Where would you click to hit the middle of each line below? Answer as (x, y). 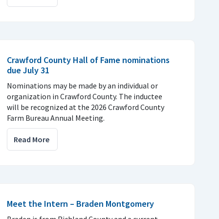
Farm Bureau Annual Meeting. (56, 118)
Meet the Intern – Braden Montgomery (80, 203)
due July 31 (28, 70)
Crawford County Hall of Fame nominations (88, 60)
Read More (32, 139)
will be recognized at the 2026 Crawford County (86, 107)
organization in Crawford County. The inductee (85, 96)
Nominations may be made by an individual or (82, 85)
